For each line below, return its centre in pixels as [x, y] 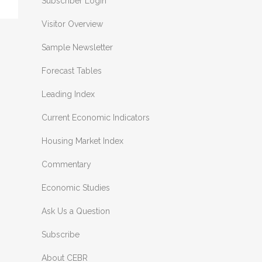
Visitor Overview [72, 24]
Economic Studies [76, 188]
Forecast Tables [72, 71]
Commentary [66, 164]
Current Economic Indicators [96, 118]
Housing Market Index [82, 141]
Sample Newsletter [77, 47]
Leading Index [68, 94]
